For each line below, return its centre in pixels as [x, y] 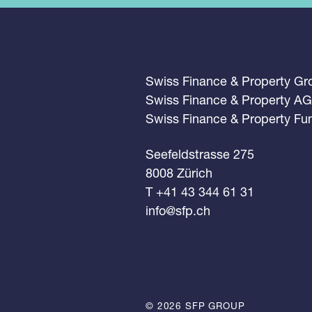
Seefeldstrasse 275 [200, 154]
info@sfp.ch [178, 211]
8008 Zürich [179, 173]
